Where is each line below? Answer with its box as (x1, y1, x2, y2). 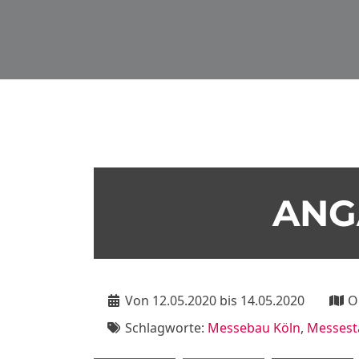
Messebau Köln (208, 319, 301, 337)
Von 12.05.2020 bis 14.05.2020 (122, 292, 305, 309)
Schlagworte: (122, 319, 208, 337)
